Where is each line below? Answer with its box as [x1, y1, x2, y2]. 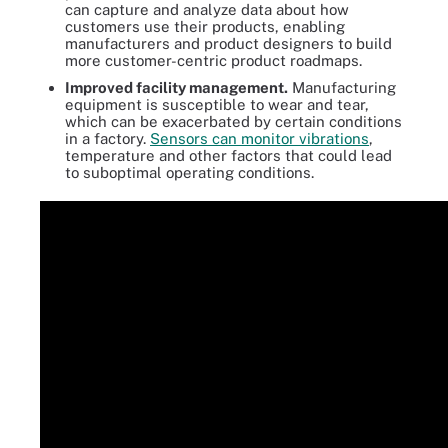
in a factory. [65, 129, 150, 147]
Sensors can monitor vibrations [150, 129, 369, 147]
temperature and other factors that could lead [65, 146, 392, 164]
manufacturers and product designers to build [65, 34, 392, 52]
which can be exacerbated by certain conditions [65, 112, 402, 130]
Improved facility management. [65, 78, 288, 96]
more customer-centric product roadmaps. [65, 51, 362, 69]
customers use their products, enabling [65, 17, 345, 35]
